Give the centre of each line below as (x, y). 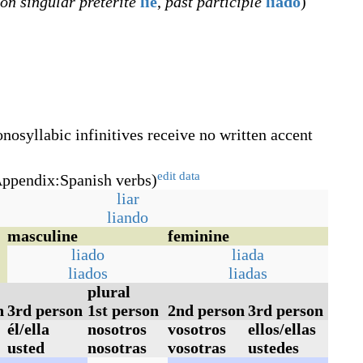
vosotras (197, 348)
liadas (248, 273)
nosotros (117, 329)
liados (88, 273)
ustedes (273, 348)
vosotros (197, 329)
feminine (199, 236)
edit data (179, 175)
